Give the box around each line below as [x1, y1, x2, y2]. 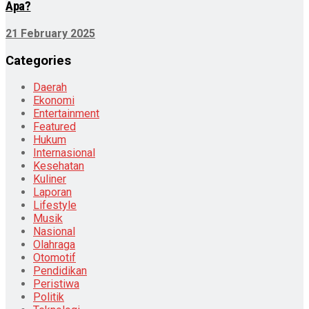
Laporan [33, 186, 72, 199]
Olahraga [33, 238, 75, 252]
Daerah [33, 81, 67, 94]
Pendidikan [33, 264, 87, 278]
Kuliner [33, 172, 66, 186]
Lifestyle [33, 199, 77, 212]
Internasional [33, 146, 95, 160]
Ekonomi [33, 94, 74, 108]
